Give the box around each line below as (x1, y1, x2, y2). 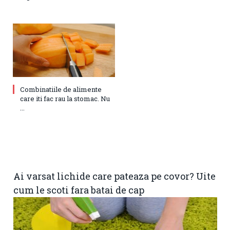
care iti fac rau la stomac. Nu (20, 93, 110, 103)
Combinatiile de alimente (20, 84, 102, 94)
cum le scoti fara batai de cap (13, 183, 144, 196)
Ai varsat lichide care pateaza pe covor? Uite (13, 169, 216, 182)
